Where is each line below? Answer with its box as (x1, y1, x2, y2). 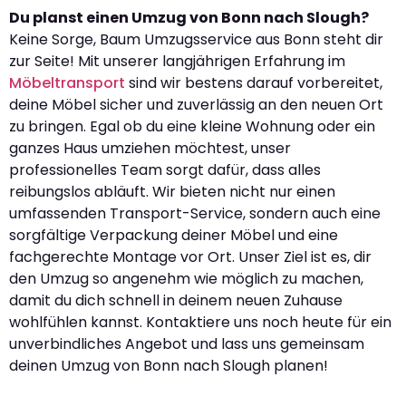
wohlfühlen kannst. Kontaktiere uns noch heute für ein (9, 311, 391, 333)
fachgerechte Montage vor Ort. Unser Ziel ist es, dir (9, 246, 372, 267)
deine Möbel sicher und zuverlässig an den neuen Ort (9, 93, 383, 115)
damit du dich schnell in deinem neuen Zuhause (9, 289, 343, 311)
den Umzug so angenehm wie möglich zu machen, (9, 267, 363, 289)
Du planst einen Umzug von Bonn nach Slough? (9, 6, 369, 28)
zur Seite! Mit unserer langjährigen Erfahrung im (9, 50, 345, 72)
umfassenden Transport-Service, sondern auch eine (9, 202, 381, 224)
